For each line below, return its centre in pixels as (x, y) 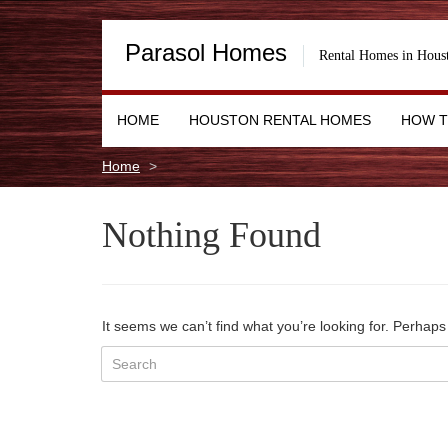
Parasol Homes (206, 52)
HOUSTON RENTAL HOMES (280, 120)
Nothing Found (211, 235)
